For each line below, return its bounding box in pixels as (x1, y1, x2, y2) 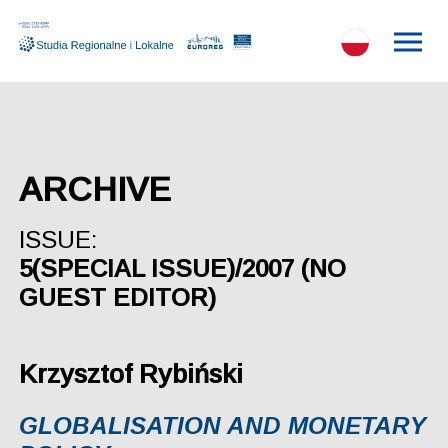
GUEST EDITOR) (18, 283, 216, 311)
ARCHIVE (18, 170, 171, 208)
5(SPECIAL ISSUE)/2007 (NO (18, 254, 346, 282)
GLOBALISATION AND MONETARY (18, 411, 426, 439)
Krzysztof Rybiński (18, 359, 243, 390)
